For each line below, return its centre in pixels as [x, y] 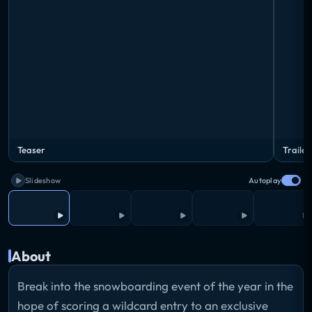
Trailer [296, 150]
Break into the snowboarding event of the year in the [155, 286]
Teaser [31, 150]
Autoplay [265, 181]
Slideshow [43, 181]
